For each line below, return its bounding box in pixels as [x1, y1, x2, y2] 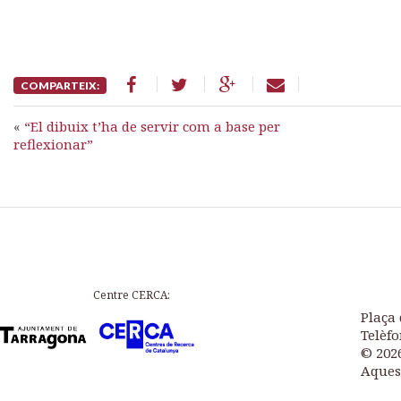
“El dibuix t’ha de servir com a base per [24, 117, 280, 135]
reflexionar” [13, 135, 93, 153]
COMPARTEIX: [21, 79, 99, 92]
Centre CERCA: [93, 287, 170, 303]
